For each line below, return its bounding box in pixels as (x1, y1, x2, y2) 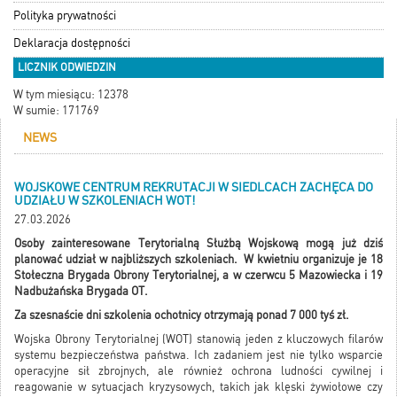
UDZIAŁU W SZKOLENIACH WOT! (14, 193, 195, 208)
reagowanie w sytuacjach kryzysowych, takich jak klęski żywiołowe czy (14, 380, 383, 394)
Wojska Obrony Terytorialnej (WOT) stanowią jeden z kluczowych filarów (14, 332, 383, 346)
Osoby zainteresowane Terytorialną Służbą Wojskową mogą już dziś (14, 237, 383, 251)
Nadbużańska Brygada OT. (14, 284, 148, 299)
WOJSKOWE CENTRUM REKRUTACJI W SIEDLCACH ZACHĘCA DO (14, 180, 373, 195)
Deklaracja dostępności (13, 36, 130, 51)
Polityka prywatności (13, 9, 116, 23)
